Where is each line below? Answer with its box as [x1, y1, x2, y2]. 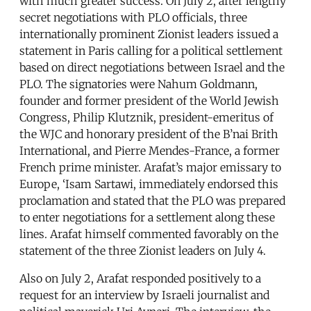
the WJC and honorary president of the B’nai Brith [19, 127, 278, 142]
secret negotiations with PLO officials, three [19, 10, 247, 25]
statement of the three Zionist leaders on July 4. [19, 244, 266, 258]
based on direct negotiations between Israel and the [19, 60, 285, 75]
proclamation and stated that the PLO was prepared [19, 194, 285, 208]
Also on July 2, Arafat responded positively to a [19, 271, 261, 286]
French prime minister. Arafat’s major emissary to [19, 160, 281, 175]
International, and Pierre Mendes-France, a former [19, 144, 280, 158]
